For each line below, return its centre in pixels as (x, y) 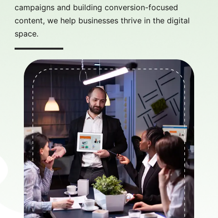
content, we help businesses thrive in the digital (102, 20)
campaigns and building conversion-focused (96, 7)
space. (27, 33)
